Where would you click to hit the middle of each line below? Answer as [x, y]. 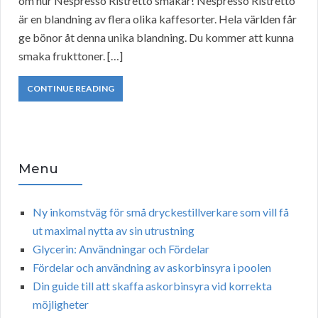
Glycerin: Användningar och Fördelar [121, 249]
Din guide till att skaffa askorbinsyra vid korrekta [152, 286]
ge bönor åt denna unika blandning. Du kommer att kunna [156, 38]
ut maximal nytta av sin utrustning [114, 231]
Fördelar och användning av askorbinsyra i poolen [152, 268]
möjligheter [61, 305]
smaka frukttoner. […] [71, 56]
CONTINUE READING [71, 89]
